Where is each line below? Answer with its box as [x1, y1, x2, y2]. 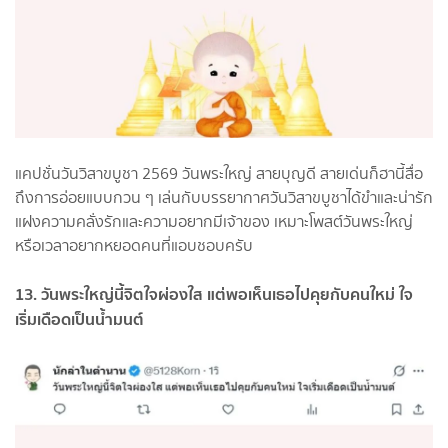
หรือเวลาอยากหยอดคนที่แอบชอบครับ [15, 233, 253, 257]
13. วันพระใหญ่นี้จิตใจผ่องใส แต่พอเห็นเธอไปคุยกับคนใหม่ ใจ [15, 280, 413, 307]
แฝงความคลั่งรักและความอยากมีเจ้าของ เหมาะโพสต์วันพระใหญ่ [15, 209, 413, 233]
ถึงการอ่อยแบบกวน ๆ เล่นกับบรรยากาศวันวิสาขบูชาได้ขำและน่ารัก [15, 185, 433, 209]
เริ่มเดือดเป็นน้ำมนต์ [15, 305, 144, 332]
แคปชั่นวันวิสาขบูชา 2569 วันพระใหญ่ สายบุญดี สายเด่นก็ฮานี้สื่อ [15, 161, 423, 185]
